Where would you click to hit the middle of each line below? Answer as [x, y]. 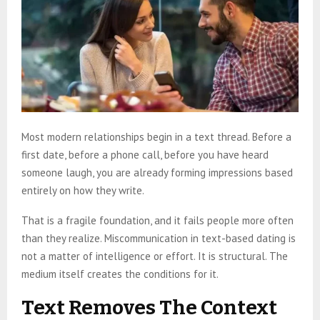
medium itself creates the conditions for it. [120, 274]
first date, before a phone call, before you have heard [145, 155]
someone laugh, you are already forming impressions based [157, 173]
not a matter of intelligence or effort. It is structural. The [155, 256]
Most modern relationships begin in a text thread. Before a [156, 137]
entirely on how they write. [83, 191]
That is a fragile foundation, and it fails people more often [157, 221]
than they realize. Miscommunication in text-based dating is [159, 239]
